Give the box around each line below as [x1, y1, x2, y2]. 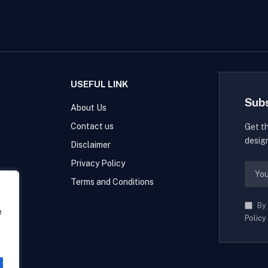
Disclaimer [71, 140, 111, 150]
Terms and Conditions [71, 177, 154, 187]
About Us [71, 103, 107, 113]
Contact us [71, 121, 114, 132]
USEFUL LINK [71, 79, 129, 90]
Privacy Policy [71, 159, 126, 169]
